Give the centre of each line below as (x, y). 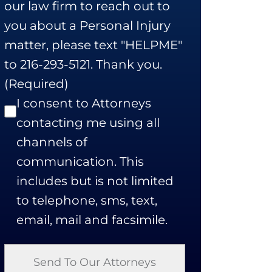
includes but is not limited (95, 181)
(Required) (36, 84)
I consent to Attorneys (84, 103)
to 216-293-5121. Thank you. (83, 64)
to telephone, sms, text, (87, 200)
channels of (52, 142)
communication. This (80, 161)
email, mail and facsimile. (92, 220)
